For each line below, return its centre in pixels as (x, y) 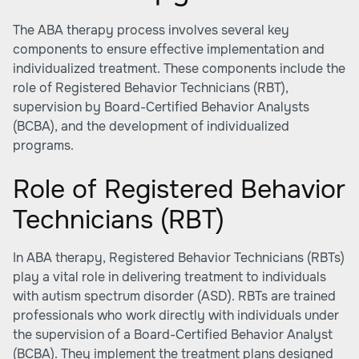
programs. (43, 145)
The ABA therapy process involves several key (151, 30)
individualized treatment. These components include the (179, 69)
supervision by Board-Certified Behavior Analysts (161, 107)
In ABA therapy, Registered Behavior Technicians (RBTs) (179, 258)
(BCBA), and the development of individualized (151, 126)
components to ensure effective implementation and (169, 49)
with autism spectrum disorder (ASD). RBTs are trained (174, 296)
